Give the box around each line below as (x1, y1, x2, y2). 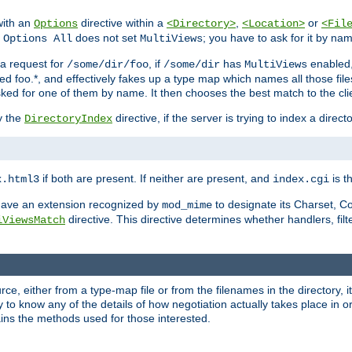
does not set (72, 31, 140, 45)
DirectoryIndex (24, 112, 112, 126)
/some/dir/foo (67, 58, 148, 71)
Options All (3, 32, 72, 46)
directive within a (78, 16, 167, 30)
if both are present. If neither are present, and (39, 172, 273, 185)
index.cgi (273, 173, 329, 186)
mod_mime (162, 199, 212, 212)
